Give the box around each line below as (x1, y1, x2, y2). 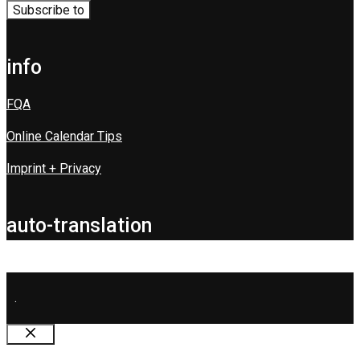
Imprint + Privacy (6, 160, 101, 176)
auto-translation (6, 213, 152, 237)
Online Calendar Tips (6, 128, 122, 144)
